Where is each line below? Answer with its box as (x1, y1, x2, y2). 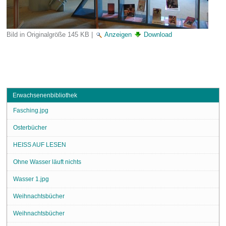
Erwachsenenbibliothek (12, 92, 77, 98)
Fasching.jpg (13, 107, 48, 114)
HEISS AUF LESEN (13, 141, 66, 148)
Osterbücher (13, 124, 47, 131)
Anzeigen (104, 30, 132, 38)
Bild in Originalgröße (6, 30, 66, 38)
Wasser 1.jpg (13, 176, 49, 182)
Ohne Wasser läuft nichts (13, 158, 81, 165)
